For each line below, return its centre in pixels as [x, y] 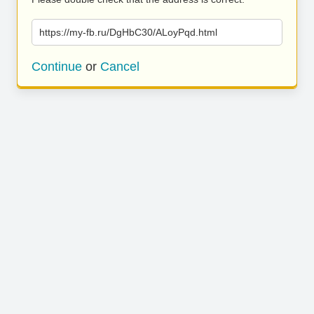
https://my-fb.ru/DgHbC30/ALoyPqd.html [128, 32]
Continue [57, 67]
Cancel [120, 67]
